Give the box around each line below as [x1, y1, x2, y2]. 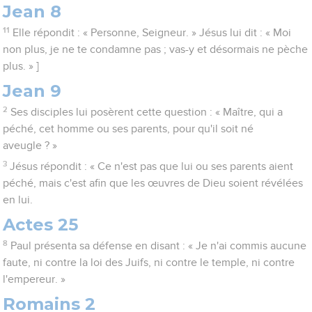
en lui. [3, 194, 33, 206]
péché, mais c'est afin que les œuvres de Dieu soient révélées [3, 178, 304, 189]
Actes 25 [3, 214, 79, 235]
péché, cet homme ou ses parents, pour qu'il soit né [3, 123, 254, 135]
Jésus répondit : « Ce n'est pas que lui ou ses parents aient [9, 161, 293, 173]
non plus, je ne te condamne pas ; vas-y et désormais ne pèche [3, 44, 309, 56]
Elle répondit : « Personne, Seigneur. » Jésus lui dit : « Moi [12, 27, 291, 39]
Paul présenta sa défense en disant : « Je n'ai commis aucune [10, 240, 306, 252]
